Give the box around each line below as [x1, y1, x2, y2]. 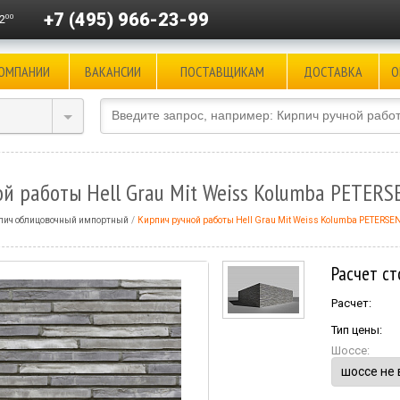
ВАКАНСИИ [85, 62, 141, 80]
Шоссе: [331, 344, 370, 357]
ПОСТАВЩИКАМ [179, 62, 264, 80]
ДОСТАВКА [304, 62, 362, 80]
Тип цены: [331, 323, 382, 337]
